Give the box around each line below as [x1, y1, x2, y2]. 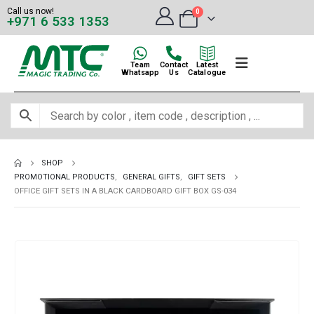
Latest [196, 60, 219, 69]
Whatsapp [121, 68, 160, 77]
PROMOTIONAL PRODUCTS [14, 172, 115, 182]
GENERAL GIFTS [123, 172, 180, 182]
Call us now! [7, 6, 54, 16]
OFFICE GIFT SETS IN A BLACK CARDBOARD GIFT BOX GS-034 [14, 186, 236, 196]
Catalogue [188, 68, 226, 77]
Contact [159, 60, 189, 69]
